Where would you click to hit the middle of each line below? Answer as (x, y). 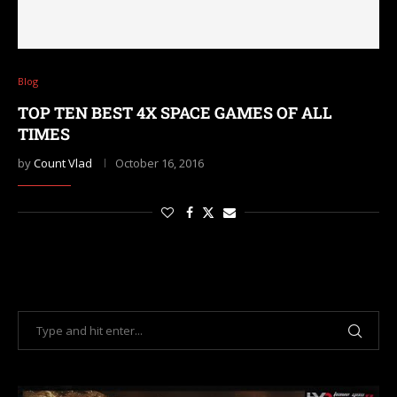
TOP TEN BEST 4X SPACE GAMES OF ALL (175, 113)
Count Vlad (63, 163)
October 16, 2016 (160, 163)
